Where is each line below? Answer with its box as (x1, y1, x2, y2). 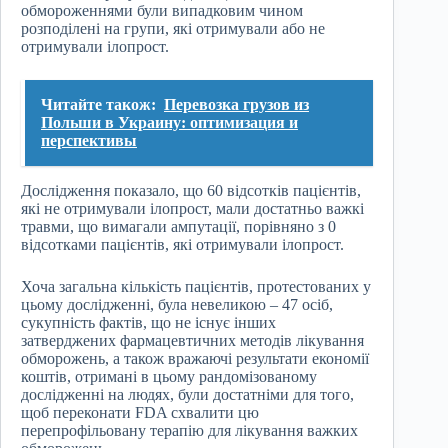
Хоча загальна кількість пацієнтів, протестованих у (21, 278, 371, 296)
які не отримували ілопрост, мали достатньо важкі (21, 200, 364, 218)
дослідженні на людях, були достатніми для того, (21, 386, 354, 404)
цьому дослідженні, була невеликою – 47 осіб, (21, 296, 333, 314)
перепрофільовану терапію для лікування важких (21, 422, 358, 440)
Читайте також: (41, 96, 156, 114)
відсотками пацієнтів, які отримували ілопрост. (21, 236, 344, 254)
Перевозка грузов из (164, 96, 309, 114)
